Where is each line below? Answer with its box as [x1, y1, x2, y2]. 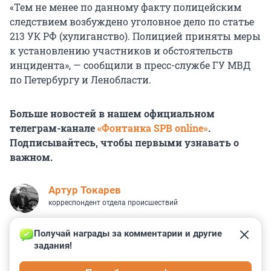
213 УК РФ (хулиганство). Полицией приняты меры [10, 30, 261, 43]
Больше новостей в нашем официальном [10, 107, 215, 120]
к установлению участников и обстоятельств [10, 44, 233, 57]
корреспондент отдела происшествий [48, 198, 178, 207]
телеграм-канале [10, 122, 97, 135]
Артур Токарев [48, 184, 121, 197]
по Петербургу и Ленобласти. [10, 73, 151, 87]
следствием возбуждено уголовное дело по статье [10, 15, 254, 28]
